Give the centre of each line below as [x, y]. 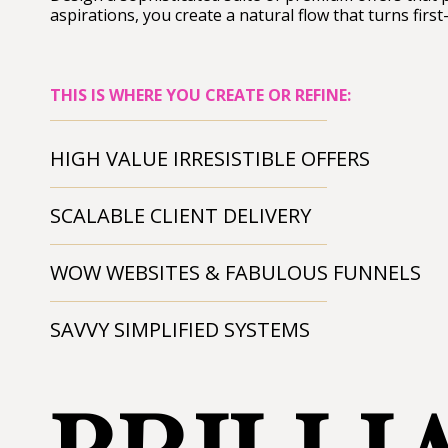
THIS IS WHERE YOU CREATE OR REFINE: [200, 95]
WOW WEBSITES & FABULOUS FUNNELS [235, 272]
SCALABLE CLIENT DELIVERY [180, 215]
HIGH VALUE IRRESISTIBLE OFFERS [210, 158]
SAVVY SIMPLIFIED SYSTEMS [180, 329]
